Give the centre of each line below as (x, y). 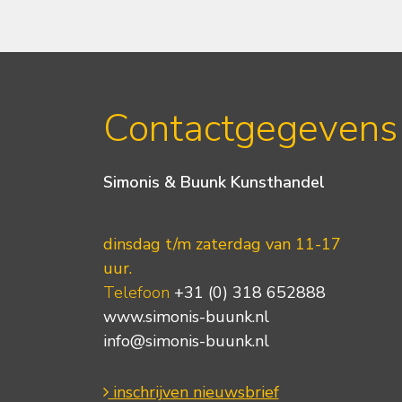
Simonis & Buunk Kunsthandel (214, 183)
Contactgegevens (250, 128)
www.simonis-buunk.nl (186, 316)
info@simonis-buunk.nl (186, 341)
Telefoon (136, 292)
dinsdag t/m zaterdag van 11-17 (222, 244)
